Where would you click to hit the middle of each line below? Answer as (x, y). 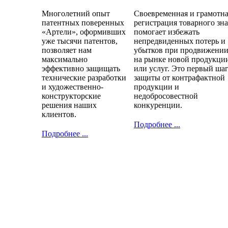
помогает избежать (167, 32)
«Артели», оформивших (84, 32)
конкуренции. (158, 105)
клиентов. (59, 115)
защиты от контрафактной (179, 78)
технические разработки (84, 78)
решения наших (69, 105)
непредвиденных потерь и (180, 41)
